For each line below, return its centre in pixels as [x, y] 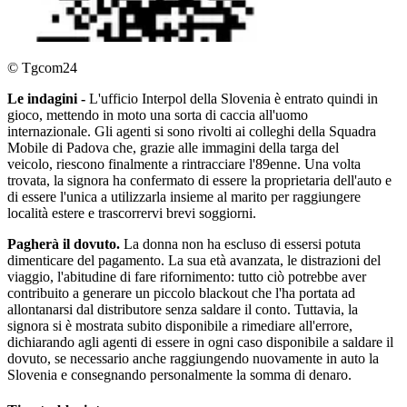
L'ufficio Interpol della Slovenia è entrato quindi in [233, 98]
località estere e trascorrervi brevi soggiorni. [132, 213]
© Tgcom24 [42, 67]
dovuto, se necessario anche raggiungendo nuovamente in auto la [193, 358]
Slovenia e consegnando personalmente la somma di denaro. [181, 374]
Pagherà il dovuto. [65, 243]
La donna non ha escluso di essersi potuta [242, 243]
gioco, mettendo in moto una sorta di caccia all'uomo [158, 114]
